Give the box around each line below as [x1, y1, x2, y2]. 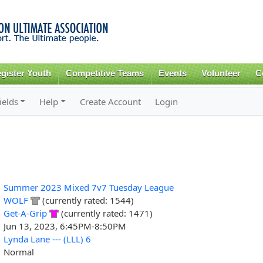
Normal [3, 245, 34, 258]
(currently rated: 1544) [39, 194, 134, 206]
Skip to [94, 1, 119, 12]
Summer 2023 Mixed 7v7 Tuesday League [3, 181, 174, 193]
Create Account [80, 95, 141, 107]
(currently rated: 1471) [58, 207, 153, 219]
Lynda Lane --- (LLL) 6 [3, 232, 91, 245]
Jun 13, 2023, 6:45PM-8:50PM [3, 220, 126, 232]
